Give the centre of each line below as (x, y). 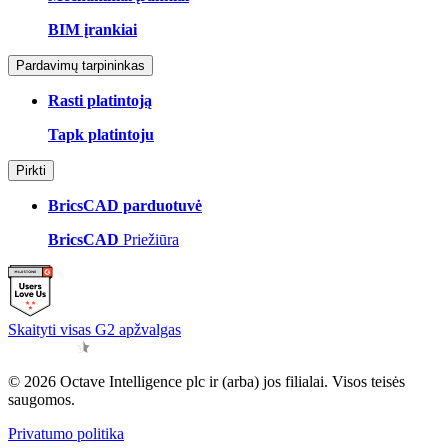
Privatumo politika (66, 433)
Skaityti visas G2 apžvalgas (94, 329)
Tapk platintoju (101, 134)
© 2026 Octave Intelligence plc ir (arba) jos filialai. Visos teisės (206, 381)
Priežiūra (149, 239)
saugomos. (41, 399)
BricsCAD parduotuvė (125, 205)
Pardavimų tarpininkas (80, 65)
